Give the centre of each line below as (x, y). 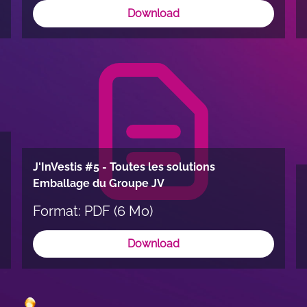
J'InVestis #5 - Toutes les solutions (124, 167)
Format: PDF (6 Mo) (93, 211)
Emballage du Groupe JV (98, 183)
